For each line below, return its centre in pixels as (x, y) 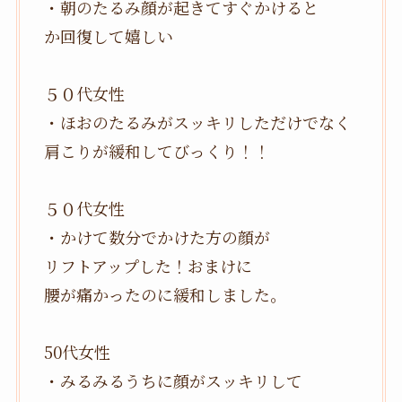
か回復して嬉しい (108, 35)
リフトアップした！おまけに (148, 265)
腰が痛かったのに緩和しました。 (165, 294)
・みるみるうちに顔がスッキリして (173, 380)
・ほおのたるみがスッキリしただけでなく (197, 122)
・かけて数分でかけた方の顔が (157, 236)
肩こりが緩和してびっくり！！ (157, 150)
